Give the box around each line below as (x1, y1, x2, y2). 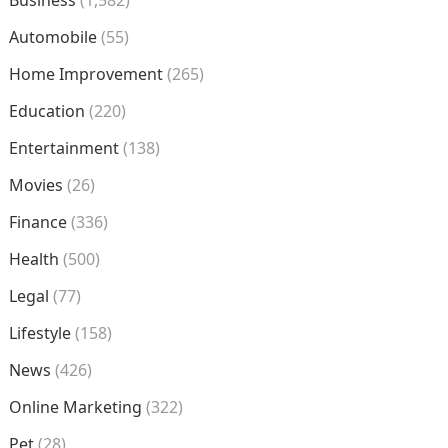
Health (8, 248, 59, 270)
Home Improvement (8, 63, 163, 85)
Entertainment (8, 137, 119, 159)
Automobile (8, 26, 97, 48)
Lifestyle (8, 322, 71, 344)
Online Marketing (8, 396, 142, 418)
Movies (8, 174, 63, 196)
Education (8, 100, 85, 122)
